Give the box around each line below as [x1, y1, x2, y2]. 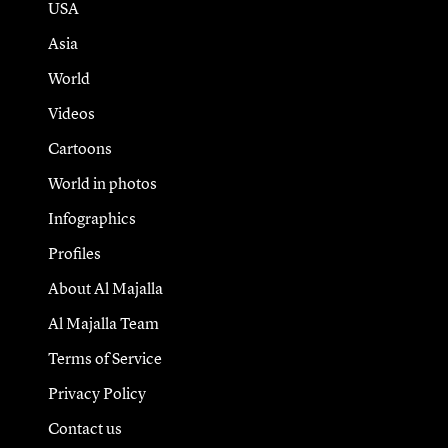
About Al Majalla [47, 277, 163, 300]
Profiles [47, 242, 101, 265]
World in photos [47, 172, 157, 195]
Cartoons [47, 137, 112, 160]
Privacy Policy [47, 382, 146, 405]
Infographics [47, 207, 136, 230]
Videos [47, 102, 95, 125]
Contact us [47, 417, 122, 440]
